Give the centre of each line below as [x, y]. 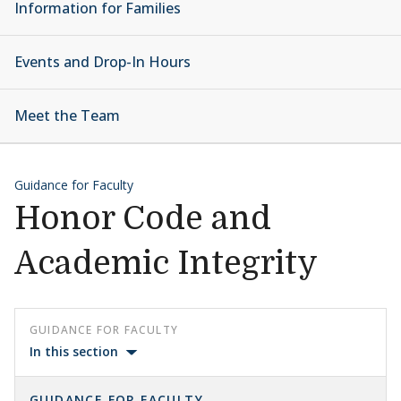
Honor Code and [143, 219]
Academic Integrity [166, 264]
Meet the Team [67, 115]
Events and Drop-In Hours [102, 62]
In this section [74, 351]
